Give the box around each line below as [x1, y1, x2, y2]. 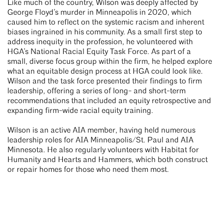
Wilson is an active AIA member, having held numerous [7, 126, 195, 135]
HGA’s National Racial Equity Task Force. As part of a [7, 48, 191, 56]
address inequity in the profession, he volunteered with [7, 38, 193, 46]
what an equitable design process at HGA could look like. [7, 67, 203, 76]
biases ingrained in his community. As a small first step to [7, 28, 202, 36]
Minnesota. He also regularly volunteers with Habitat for [7, 146, 199, 154]
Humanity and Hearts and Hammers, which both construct [7, 156, 208, 164]
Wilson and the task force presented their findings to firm [7, 77, 202, 85]
